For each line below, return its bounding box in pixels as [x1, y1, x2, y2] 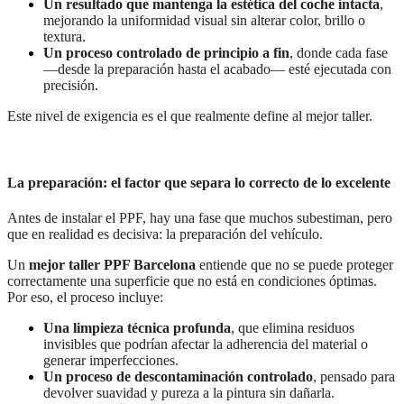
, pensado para [313, 369, 395, 384]
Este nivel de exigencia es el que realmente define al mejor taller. [7, 108, 372, 124]
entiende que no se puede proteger [196, 257, 393, 272]
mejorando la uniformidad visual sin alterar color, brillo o [43, 13, 365, 29]
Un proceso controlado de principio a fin [43, 45, 289, 61]
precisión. [43, 78, 98, 94]
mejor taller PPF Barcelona [29, 257, 196, 272]
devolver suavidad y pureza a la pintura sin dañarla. [43, 385, 335, 400]
